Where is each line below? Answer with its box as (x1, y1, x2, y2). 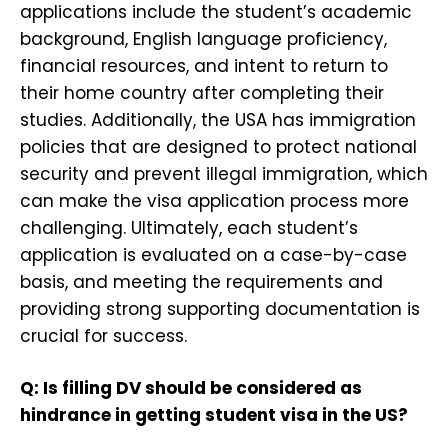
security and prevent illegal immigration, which (20, 161, 428, 186)
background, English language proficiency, (20, 26, 387, 51)
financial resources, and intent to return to (20, 53, 388, 78)
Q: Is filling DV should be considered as (20, 376, 362, 401)
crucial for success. (20, 323, 187, 348)
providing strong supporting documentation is (20, 296, 420, 321)
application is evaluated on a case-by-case (20, 242, 407, 267)
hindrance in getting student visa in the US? (20, 403, 408, 428)
